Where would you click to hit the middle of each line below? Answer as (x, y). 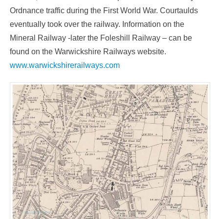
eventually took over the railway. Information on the (97, 24)
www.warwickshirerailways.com (65, 65)
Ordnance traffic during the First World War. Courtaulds (104, 10)
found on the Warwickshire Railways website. (88, 51)
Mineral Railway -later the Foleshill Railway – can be (101, 38)
